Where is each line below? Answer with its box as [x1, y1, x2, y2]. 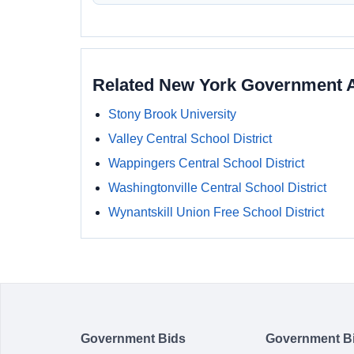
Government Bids [81, 332, 186, 345]
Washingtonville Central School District [108, 181, 326, 194]
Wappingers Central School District [108, 156, 304, 170]
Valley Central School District [108, 132, 272, 145]
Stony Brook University [108, 107, 236, 121]
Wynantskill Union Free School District [108, 205, 324, 219]
